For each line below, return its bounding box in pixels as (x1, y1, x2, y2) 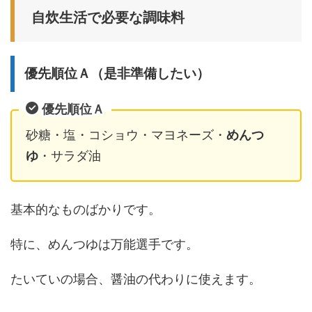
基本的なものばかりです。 (10, 202, 161, 217)
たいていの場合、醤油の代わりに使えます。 (10, 272, 261, 286)
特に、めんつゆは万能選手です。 (10, 237, 198, 251)
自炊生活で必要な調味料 (31, 9, 185, 25)
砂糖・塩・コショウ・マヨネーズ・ (26, 127, 226, 142)
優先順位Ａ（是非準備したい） (24, 65, 210, 81)
